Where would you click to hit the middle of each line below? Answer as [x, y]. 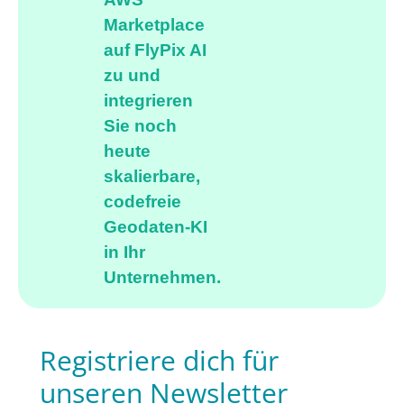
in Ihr [124, 252]
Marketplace [154, 24]
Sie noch [140, 125]
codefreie [142, 201]
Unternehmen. [162, 277]
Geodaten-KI [156, 226]
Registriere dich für [159, 360]
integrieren [148, 100]
